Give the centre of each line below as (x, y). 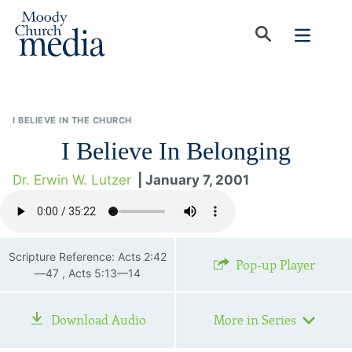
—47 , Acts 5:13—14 (87, 273)
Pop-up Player (275, 265)
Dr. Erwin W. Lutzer (72, 180)
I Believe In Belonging (176, 151)
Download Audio (98, 320)
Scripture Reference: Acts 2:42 (87, 257)
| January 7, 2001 (193, 180)
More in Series (255, 320)
